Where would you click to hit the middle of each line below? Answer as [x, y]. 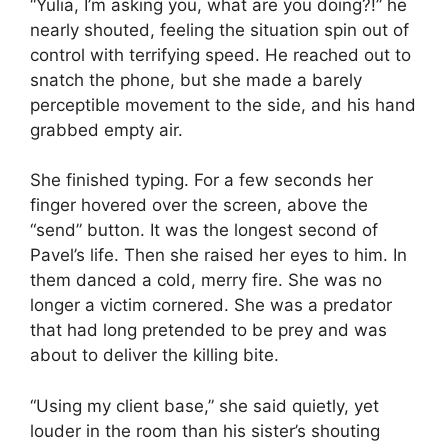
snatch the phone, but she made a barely [196, 79]
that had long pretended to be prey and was [208, 330]
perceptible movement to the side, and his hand [223, 104]
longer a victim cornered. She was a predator [211, 305]
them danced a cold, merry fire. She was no [206, 280]
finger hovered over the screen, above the [199, 205]
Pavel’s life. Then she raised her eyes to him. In [218, 255]
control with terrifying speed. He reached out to [220, 54]
